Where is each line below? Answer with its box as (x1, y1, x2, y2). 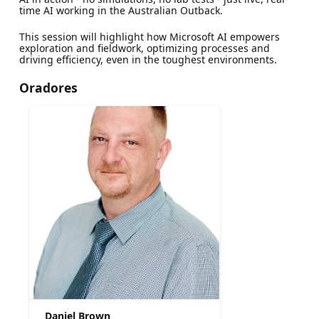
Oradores (19, 79, 78, 96)
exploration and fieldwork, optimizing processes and (19, 41, 270, 55)
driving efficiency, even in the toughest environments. (19, 53, 277, 66)
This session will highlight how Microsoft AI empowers (19, 30, 280, 43)
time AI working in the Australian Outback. (19, 4, 223, 17)
